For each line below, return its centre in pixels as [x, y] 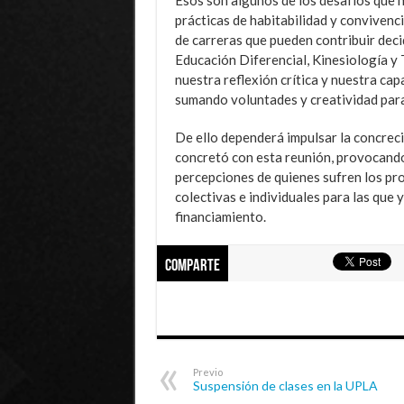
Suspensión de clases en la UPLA [285, 385]
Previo [207, 372]
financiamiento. [220, 216]
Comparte [192, 266]
